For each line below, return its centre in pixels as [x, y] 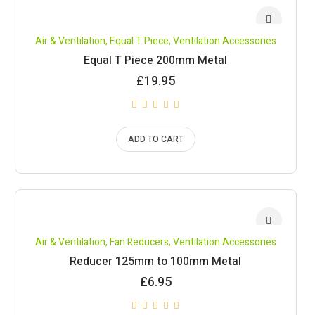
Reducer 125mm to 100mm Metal [156, 262]
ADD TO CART [155, 139]
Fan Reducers [139, 242]
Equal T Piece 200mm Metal [156, 60]
